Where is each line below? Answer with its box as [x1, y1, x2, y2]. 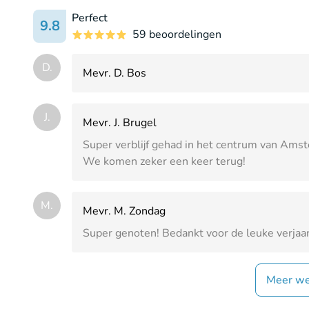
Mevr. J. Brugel [83, 115, 157, 130]
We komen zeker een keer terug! [83, 154, 246, 169]
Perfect [72, 10, 108, 26]
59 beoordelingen [132, 27, 221, 42]
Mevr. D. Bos [83, 66, 146, 81]
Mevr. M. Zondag [83, 203, 166, 219]
